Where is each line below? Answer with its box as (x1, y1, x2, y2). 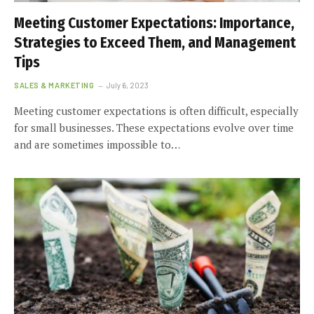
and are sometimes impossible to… (14, 137, 180, 151)
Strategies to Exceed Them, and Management (14, 33, 296, 52)
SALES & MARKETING (14, 80, 95, 90)
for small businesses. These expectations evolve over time (14, 120, 294, 135)
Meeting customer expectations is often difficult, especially (14, 103, 299, 118)
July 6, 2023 (107, 80, 149, 90)
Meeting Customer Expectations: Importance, (14, 13, 294, 32)
